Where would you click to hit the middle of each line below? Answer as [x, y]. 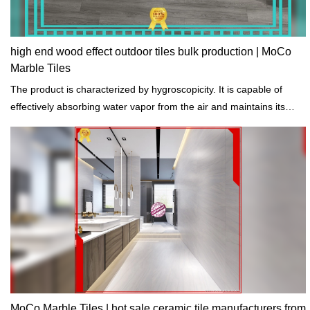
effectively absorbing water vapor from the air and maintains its [148, 107]
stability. [28, 124]
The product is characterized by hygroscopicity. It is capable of [146, 90]
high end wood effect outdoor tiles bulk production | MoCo [151, 52]
